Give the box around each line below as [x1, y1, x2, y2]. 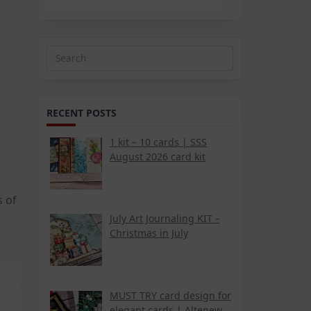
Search [46, 57, 76, 71]
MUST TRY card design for [109, 288, 231, 302]
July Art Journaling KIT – [109, 212, 220, 226]
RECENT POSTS [47, 106, 117, 119]
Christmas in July [109, 226, 188, 240]
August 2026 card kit [109, 149, 205, 163]
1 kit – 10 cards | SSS [109, 135, 207, 149]
